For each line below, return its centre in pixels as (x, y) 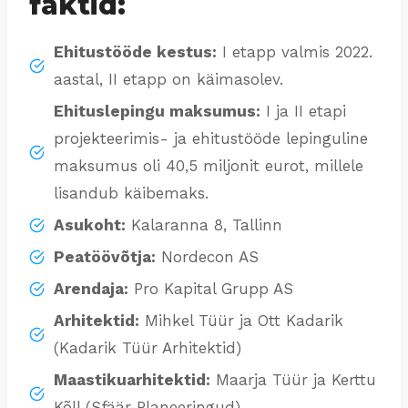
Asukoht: (90, 225)
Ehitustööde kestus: (135, 52)
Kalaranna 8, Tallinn (204, 225)
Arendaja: (91, 289)
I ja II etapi (303, 112)
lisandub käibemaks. (131, 194)
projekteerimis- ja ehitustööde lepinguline (211, 139)
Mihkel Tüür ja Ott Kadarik (241, 321)
